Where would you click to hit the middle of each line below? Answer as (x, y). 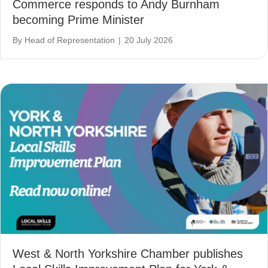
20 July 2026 (149, 40)
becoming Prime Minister (78, 20)
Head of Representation (70, 40)
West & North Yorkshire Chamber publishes (128, 254)
